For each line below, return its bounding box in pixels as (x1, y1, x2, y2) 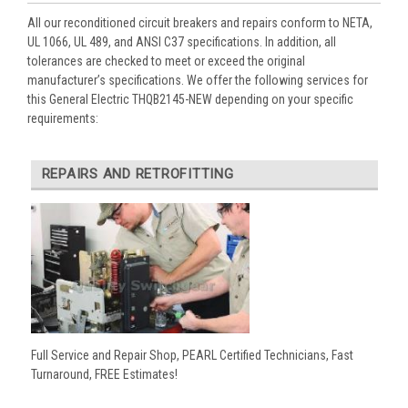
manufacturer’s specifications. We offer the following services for (27, 72, 368, 87)
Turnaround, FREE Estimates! (30, 366, 178, 382)
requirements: (27, 110, 98, 126)
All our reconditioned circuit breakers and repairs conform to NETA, (27, 15, 372, 30)
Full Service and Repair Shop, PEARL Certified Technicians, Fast (30, 347, 353, 362)
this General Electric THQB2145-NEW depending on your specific (27, 91, 353, 107)
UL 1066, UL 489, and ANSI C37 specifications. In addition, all (27, 34, 336, 49)
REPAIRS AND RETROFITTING (41, 165, 234, 182)
